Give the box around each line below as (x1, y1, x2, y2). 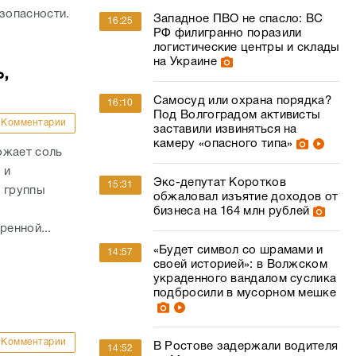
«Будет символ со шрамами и (153, 245, 323, 256)
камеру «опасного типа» (153, 138, 293, 149)
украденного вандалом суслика (153, 273, 337, 284)
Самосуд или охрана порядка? (153, 95, 331, 106)
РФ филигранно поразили (153, 28, 302, 39)
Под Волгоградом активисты (153, 110, 321, 121)
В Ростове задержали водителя (153, 341, 339, 352)
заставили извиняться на (153, 124, 297, 135)
